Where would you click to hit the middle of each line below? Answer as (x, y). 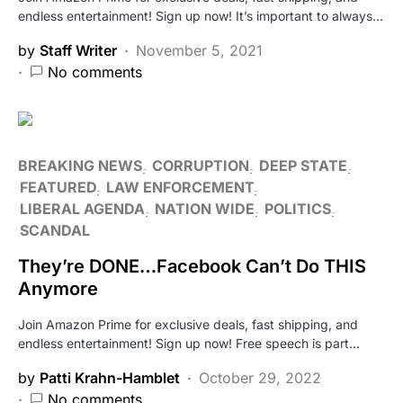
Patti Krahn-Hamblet (110, 377)
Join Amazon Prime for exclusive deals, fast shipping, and (188, 324)
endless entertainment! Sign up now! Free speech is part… (189, 343)
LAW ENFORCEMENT (180, 187)
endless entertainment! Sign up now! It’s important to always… (201, 15)
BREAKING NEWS (80, 165)
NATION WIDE (205, 208)
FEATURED (58, 187)
